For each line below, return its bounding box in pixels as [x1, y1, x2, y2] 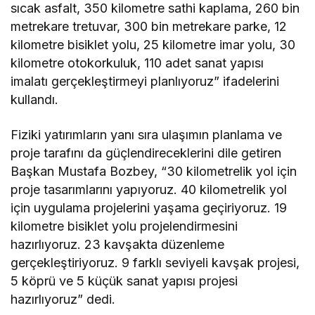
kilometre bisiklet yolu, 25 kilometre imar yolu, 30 [11, 37, 296, 53]
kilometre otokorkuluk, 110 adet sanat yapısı [11, 56, 264, 71]
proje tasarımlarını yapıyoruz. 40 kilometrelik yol [11, 182, 288, 198]
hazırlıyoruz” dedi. [11, 292, 116, 307]
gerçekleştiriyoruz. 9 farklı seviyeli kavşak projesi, [11, 255, 300, 271]
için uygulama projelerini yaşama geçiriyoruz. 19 [11, 200, 288, 216]
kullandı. [11, 92, 58, 108]
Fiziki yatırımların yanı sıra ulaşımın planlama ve [11, 127, 283, 143]
